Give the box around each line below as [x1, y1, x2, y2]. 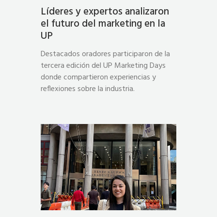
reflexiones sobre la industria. [41, 82, 135, 95]
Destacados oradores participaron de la [41, 47, 170, 61]
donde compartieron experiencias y [41, 71, 156, 84]
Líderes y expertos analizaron [41, 3, 169, 20]
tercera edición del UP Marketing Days [41, 59, 166, 72]
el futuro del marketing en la [41, 15, 165, 32]
